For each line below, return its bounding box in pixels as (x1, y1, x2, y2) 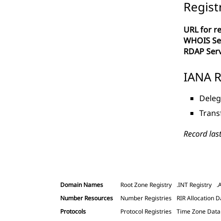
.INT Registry (177, 180, 212, 189)
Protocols (60, 207, 86, 216)
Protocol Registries (120, 207, 172, 216)
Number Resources (60, 193, 113, 202)
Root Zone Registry (120, 180, 172, 189)
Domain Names (60, 180, 103, 189)
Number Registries (120, 193, 172, 202)
